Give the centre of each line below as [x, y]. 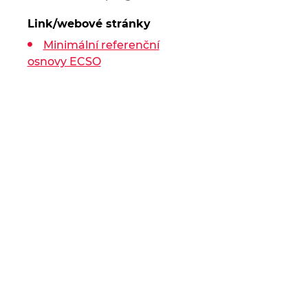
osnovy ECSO [64, 62]
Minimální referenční [101, 45]
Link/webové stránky [89, 24]
